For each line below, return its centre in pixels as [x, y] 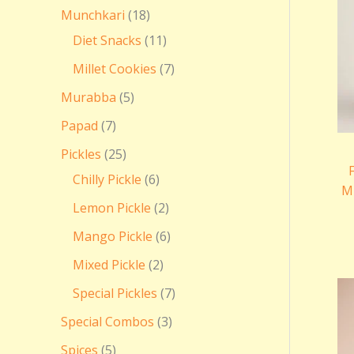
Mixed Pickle [109, 264]
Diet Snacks [107, 40]
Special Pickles [115, 293]
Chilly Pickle [107, 179]
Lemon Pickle [112, 207]
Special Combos [107, 321]
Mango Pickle [113, 236]
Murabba [88, 97]
